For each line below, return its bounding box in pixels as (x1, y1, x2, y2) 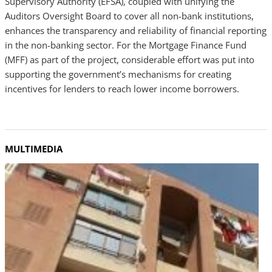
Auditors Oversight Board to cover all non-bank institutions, (5, 10, 254, 22)
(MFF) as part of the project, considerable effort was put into (5, 53, 254, 66)
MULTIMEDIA (5, 143, 63, 155)
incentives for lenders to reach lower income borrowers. (5, 83, 239, 95)
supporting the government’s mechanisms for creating (5, 68, 231, 80)
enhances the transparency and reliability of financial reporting (5, 24, 267, 36)
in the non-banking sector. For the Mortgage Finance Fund (5, 39, 246, 51)
